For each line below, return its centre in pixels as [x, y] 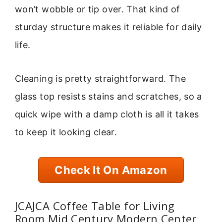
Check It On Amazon [111, 170]
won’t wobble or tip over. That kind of [98, 9]
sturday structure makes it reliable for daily [109, 27]
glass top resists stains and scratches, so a [109, 96]
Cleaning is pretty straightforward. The [101, 78]
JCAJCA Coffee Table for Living [95, 205]
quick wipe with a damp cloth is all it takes [107, 114]
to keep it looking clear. [66, 132]
